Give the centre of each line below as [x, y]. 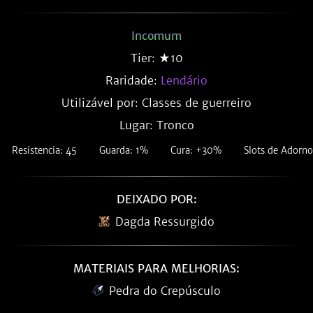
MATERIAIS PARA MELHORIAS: [156, 268]
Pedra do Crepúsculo [165, 291]
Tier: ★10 [156, 58]
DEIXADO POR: [156, 199]
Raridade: [133, 80]
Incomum [156, 36]
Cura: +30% [196, 151]
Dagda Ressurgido [165, 221]
